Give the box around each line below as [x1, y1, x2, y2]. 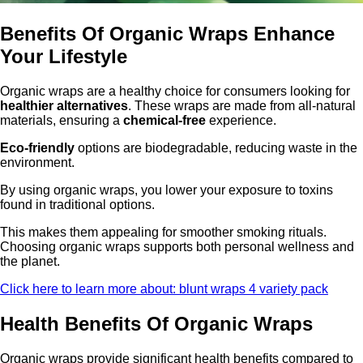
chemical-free [123, 113, 206, 127]
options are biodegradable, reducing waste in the [75, 140, 357, 155]
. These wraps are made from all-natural [128, 98, 356, 113]
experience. [206, 113, 276, 127]
